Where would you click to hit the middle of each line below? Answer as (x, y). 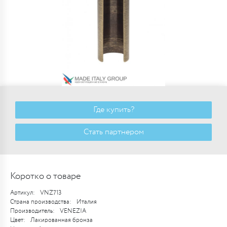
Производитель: (32, 211)
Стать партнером (113, 132)
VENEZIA (73, 211)
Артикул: (23, 193)
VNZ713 (51, 193)
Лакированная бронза (62, 220)
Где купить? (113, 110)
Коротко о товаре (45, 176)
